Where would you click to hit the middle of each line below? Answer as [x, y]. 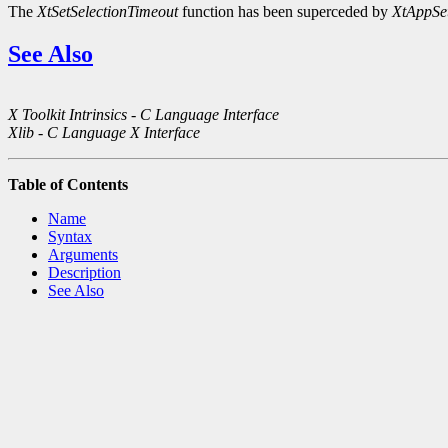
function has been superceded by [285, 12]
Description [84, 273]
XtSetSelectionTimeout [107, 12]
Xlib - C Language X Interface [104, 133]
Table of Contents [68, 185]
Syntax [70, 237]
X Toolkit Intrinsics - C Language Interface [143, 115]
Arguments [83, 255]
